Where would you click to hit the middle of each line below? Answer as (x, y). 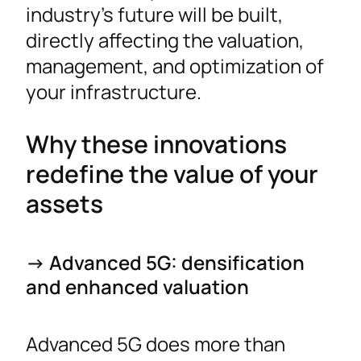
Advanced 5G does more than (156, 344)
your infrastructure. (114, 91)
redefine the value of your (172, 174)
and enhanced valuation (137, 287)
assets (64, 204)
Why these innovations (156, 144)
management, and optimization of (175, 65)
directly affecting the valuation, (165, 39)
